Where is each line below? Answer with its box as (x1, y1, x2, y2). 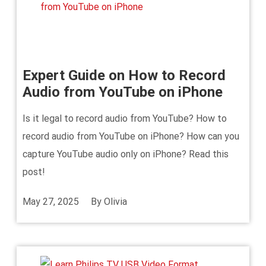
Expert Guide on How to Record (23, 67, 226, 84)
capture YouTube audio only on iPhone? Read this (23, 148, 229, 160)
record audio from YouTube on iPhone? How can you (23, 131, 239, 142)
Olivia (104, 196, 127, 207)
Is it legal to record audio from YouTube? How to (23, 113, 227, 124)
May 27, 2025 (23, 196, 79, 207)
